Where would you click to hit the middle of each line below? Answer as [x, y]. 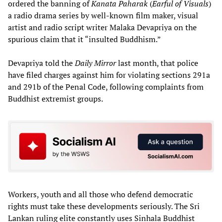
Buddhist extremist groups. [55, 98]
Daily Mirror [95, 63]
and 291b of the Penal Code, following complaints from [106, 86]
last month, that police [157, 63]
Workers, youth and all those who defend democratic [100, 194]
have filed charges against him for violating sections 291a [109, 75]
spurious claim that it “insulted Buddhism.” [84, 39]
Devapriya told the [41, 63]
